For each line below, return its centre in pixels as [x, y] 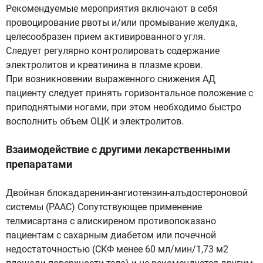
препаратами [39, 164]
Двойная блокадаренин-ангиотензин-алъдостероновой [127, 193]
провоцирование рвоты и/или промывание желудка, [122, 23]
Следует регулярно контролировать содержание [113, 51]
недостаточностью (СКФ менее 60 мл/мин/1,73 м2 [117, 249]
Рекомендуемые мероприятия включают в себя [112, 9]
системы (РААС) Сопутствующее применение [104, 207]
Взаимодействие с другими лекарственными [118, 149]
